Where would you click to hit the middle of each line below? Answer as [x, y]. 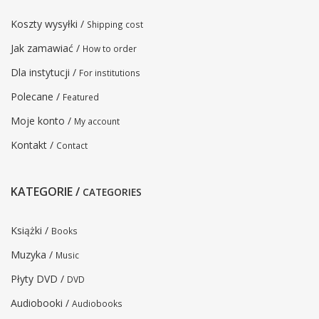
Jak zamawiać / [47, 48]
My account [97, 121]
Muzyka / [33, 255]
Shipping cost [115, 25]
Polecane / [37, 97]
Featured [81, 97]
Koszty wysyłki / [49, 24]
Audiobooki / [41, 303]
